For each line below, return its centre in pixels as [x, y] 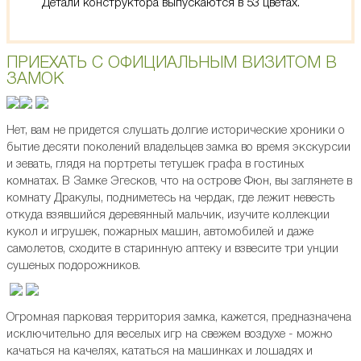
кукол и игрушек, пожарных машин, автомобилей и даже [160, 232]
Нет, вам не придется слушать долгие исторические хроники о [176, 131]
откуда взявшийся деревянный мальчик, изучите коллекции [168, 216]
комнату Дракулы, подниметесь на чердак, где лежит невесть [170, 199]
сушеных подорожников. [73, 266]
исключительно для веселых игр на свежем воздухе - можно [170, 335]
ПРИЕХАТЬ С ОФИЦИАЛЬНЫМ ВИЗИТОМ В [172, 64]
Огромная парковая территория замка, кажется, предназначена [179, 318]
